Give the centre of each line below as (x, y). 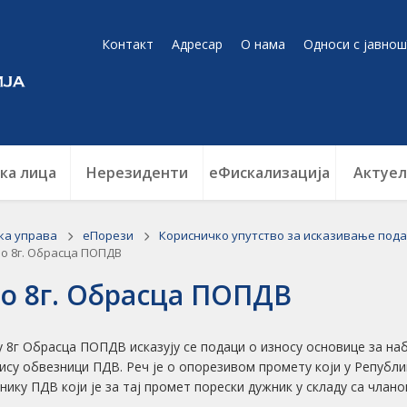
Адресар (197, 44)
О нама (263, 44)
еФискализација (269, 173)
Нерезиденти (137, 173)
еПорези (109, 235)
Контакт (128, 44)
